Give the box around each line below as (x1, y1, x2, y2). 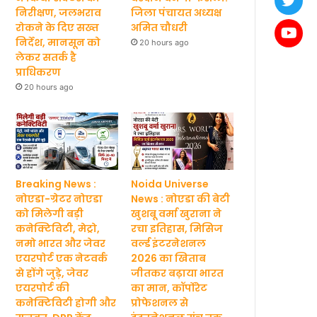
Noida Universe (131, 177, 209, 192)
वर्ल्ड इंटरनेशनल (131, 236, 207, 251)
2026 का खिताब (131, 251, 207, 266)
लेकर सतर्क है (16, 50, 76, 64)
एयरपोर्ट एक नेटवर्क (16, 251, 108, 266)
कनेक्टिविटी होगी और (16, 296, 116, 311)
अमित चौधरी (131, 20, 188, 35)
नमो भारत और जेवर (16, 236, 105, 251)
